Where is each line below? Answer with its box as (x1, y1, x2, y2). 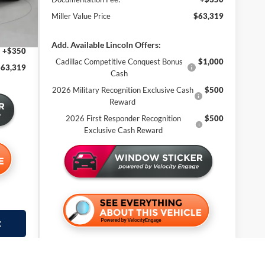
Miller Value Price (51, 11, 111, 21)
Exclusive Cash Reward (83, 125, 163, 135)
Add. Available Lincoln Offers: (51, 39, 161, 50)
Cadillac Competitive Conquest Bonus (55, 56, 183, 66)
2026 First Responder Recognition (65, 113, 181, 123)
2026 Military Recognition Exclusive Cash (51, 85, 193, 95)
